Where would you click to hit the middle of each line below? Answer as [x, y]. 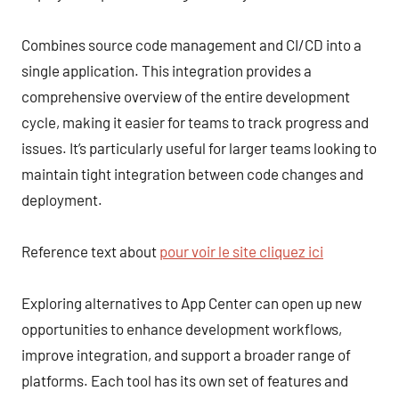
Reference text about [90, 251]
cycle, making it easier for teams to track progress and [195, 122]
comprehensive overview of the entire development [186, 96]
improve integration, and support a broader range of [186, 354]
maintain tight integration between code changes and [192, 173]
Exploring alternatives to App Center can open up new [191, 302]
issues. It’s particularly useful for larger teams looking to [199, 147]
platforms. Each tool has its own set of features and [185, 380]
